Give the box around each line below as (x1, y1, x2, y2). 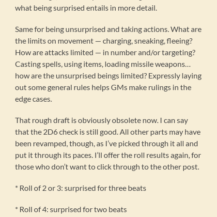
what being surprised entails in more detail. (15, 3, 157, 13)
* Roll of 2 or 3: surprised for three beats (15, 183, 147, 193)
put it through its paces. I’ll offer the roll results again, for (15, 150, 201, 160)
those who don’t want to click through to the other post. (15, 162, 200, 171)
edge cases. (15, 94, 52, 104)
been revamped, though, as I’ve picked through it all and (15, 139, 199, 148)
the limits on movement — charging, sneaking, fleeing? (15, 36, 193, 46)
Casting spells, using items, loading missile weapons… (15, 59, 191, 69)
